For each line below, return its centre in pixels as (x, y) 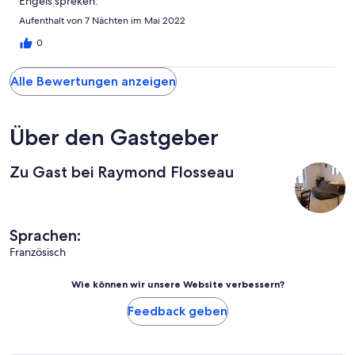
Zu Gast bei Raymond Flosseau (122, 172)
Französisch (38, 252)
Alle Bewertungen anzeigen (93, 82)
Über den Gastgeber (114, 137)
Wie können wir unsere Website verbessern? (177, 284)
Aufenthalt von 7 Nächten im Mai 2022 (102, 21)
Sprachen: (45, 236)
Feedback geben (177, 311)
